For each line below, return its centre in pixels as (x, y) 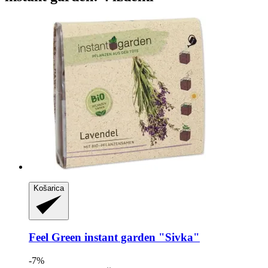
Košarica (49, 188)
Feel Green (55, 237)
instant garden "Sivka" (141, 237)
